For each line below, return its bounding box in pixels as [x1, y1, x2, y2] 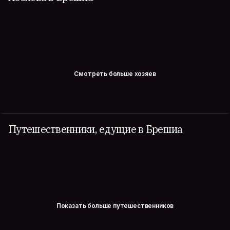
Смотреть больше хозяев [74, 70, 156, 78]
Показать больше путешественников [56, 202, 174, 209]
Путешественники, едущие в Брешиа [8, 122, 183, 136]
